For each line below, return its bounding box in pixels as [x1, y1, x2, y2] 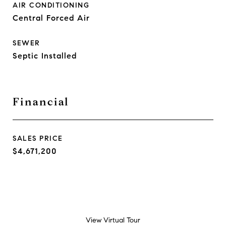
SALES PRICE [13, 134, 63, 143]
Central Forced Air [13, 13, 90, 23]
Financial [13, 95, 69, 108]
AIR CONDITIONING [13, 1, 89, 10]
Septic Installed [13, 51, 77, 61]
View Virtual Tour [86, 216, 140, 224]
